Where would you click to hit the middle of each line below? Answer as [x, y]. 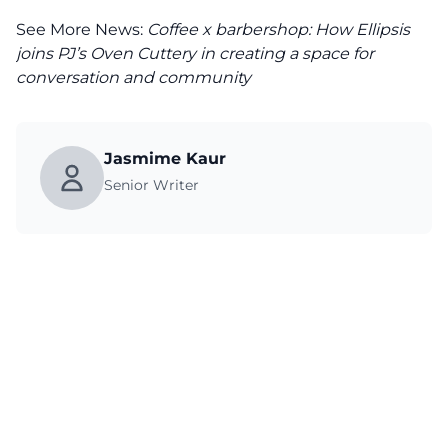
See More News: [81, 29]
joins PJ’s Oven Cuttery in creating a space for [195, 53]
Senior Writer [151, 185]
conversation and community [133, 77]
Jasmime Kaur [165, 158]
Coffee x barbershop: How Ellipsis [278, 29]
